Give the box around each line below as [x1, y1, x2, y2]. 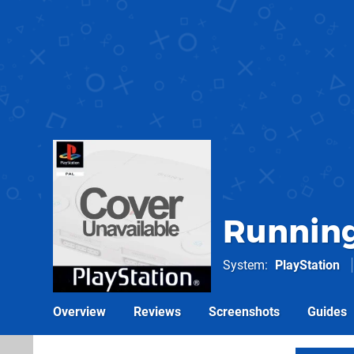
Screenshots [209, 304, 280, 319]
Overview [53, 304, 106, 319]
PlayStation [275, 258, 340, 273]
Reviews [134, 304, 181, 319]
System [223, 258, 265, 273]
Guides [307, 304, 347, 319]
